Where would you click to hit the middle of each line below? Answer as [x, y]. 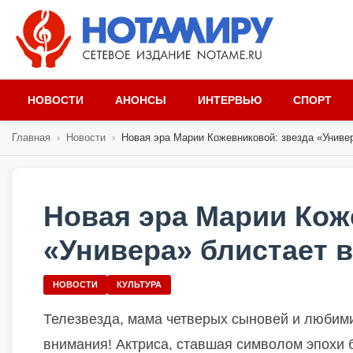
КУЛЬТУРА [139, 284]
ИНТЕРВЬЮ [230, 100]
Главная [31, 137]
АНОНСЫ [141, 100]
